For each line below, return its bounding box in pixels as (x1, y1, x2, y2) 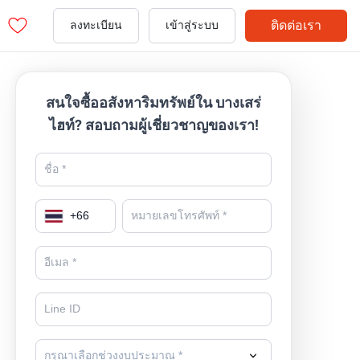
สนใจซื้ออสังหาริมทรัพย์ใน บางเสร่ (46, 94, 262, 111)
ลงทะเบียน (70, 18, 122, 32)
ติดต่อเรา (271, 18, 321, 33)
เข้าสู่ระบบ (166, 18, 219, 32)
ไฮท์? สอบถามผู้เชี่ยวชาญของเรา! (48, 117, 259, 133)
